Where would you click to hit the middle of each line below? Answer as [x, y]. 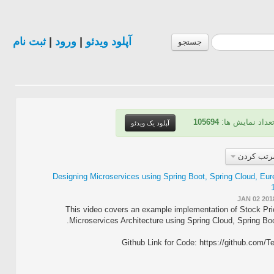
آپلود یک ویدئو [150, 123]
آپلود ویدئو [109, 42]
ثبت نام [29, 42]
